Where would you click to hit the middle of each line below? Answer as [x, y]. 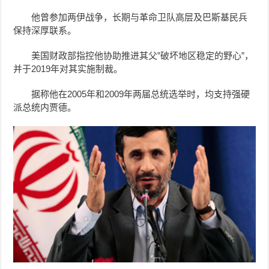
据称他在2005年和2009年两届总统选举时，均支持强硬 [141, 94]
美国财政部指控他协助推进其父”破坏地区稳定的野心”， [143, 55]
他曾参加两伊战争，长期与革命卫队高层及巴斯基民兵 [140, 17]
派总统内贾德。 [45, 107]
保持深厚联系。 [45, 30]
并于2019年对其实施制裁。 [68, 68]
